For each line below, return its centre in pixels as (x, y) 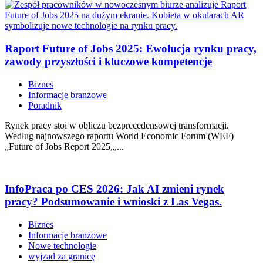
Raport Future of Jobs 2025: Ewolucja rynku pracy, (131, 48)
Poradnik (45, 105)
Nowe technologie (62, 246)
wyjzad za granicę (62, 256)
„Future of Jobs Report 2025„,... (64, 146)
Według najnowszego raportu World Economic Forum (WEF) (119, 136)
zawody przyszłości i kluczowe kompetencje (108, 61)
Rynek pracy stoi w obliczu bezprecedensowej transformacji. (117, 125)
